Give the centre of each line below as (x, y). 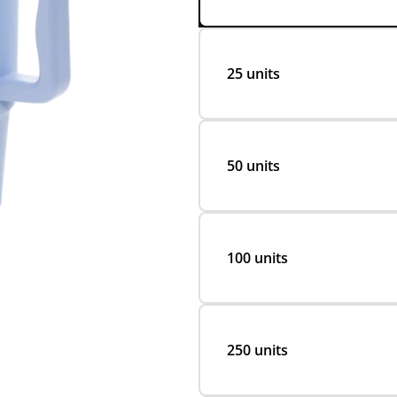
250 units (257, 350)
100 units (257, 258)
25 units (253, 74)
